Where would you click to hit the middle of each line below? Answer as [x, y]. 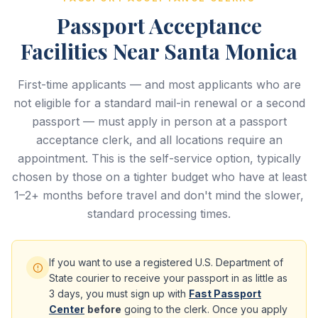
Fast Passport [225, 294]
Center [67, 309]
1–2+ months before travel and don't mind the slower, [159, 195]
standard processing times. [159, 214]
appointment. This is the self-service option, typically [159, 158]
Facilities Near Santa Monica [159, 51]
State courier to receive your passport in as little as [168, 278]
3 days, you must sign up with [119, 294]
